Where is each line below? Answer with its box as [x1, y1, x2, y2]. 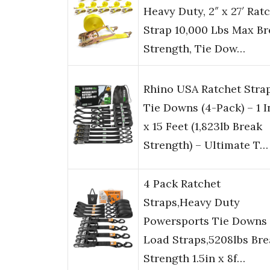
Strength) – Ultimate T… [143, 138, 268, 152]
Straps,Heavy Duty [143, 195, 240, 210]
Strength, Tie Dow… [143, 42, 245, 56]
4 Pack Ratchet [143, 177, 221, 191]
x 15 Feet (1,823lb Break [143, 119, 262, 134]
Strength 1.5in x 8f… [143, 251, 245, 266]
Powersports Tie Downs [143, 214, 267, 228]
